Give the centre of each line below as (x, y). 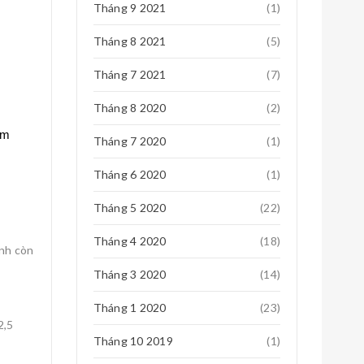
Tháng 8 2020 (130, 108)
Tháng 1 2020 (130, 308)
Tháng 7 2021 (130, 74)
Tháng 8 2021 (130, 41)
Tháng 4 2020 (130, 241)
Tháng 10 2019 (133, 341)
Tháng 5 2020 (130, 208)
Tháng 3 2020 (130, 274)
